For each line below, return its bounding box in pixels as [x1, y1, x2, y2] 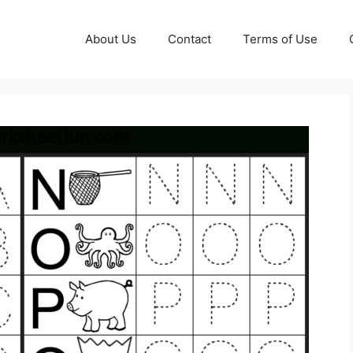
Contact [168, 32, 211, 46]
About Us [85, 32, 136, 46]
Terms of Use [243, 32, 318, 46]
